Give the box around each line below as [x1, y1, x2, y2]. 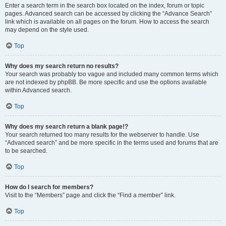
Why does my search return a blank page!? [5, 123, 128, 130]
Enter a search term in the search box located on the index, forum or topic [5, 2, 204, 9]
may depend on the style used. [5, 26, 89, 33]
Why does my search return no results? [5, 63, 119, 70]
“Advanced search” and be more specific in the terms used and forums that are [5, 139, 218, 146]
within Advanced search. [5, 87, 72, 94]
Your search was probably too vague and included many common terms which [5, 71, 218, 78]
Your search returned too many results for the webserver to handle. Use [5, 131, 199, 138]
